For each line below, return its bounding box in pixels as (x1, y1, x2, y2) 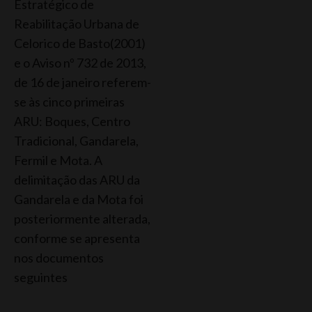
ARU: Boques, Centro (14, 113, 130, 129)
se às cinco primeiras (14, 93, 125, 109)
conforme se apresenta (14, 230, 140, 246)
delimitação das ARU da (14, 171, 140, 187)
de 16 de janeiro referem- (14, 74, 151, 90)
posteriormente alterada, (14, 210, 150, 226)
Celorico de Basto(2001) (14, 35, 146, 51)
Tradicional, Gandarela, (14, 132, 139, 148)
